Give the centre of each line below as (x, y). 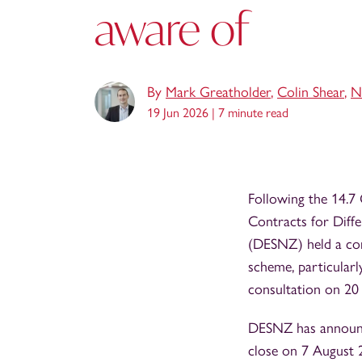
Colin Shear (311, 92)
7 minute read (253, 113)
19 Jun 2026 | (183, 113)
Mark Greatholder (218, 92)
